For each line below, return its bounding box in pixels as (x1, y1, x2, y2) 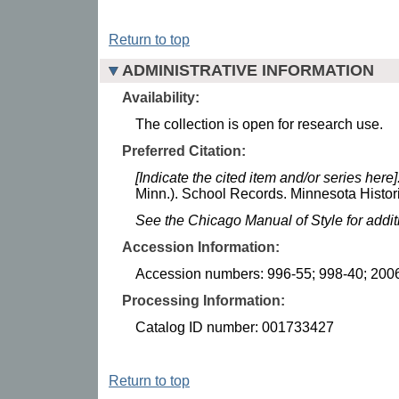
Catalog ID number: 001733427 (135, 319, 334, 335)
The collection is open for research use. (135, 116, 383, 132)
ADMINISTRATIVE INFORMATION (122, 61, 374, 79)
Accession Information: (122, 239, 280, 255)
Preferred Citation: (122, 142, 246, 159)
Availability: (122, 89, 199, 105)
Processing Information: (122, 292, 285, 308)
